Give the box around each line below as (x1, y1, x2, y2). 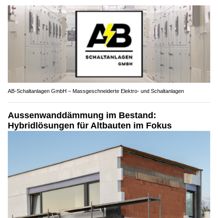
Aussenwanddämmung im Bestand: (8, 110, 156, 121)
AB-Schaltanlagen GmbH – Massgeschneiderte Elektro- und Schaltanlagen (8, 88, 184, 94)
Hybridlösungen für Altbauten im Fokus (8, 121, 172, 131)
